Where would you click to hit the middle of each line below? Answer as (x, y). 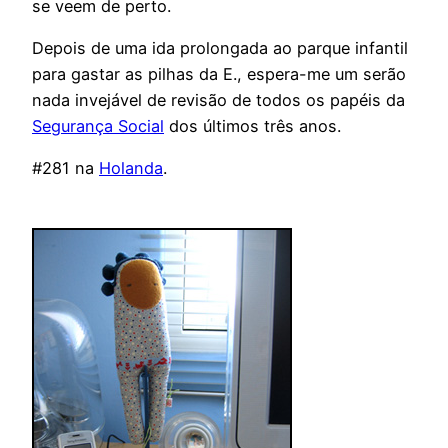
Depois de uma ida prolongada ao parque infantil (220, 47)
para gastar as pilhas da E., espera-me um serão (219, 73)
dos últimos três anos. (252, 125)
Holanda (131, 168)
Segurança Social (98, 125)
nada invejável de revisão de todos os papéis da (218, 99)
